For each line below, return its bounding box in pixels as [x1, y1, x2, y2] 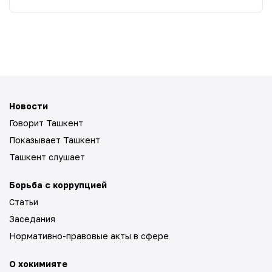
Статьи [9, 197, 38, 207]
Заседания [9, 214, 55, 224]
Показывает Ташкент [9, 135, 100, 145]
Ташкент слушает [9, 152, 85, 162]
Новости [9, 101, 48, 111]
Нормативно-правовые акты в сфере [9, 231, 169, 241]
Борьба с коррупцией [9, 180, 107, 190]
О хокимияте [9, 259, 67, 269]
